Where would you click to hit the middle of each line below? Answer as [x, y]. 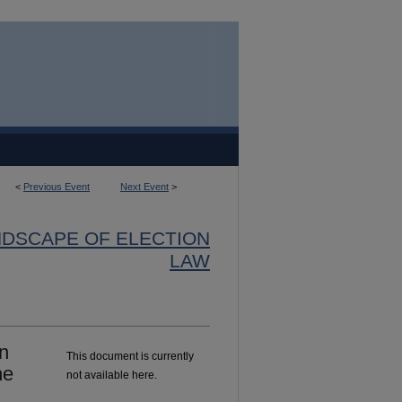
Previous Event [57, 187]
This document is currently [130, 356]
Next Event [144, 187]
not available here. [112, 375]
